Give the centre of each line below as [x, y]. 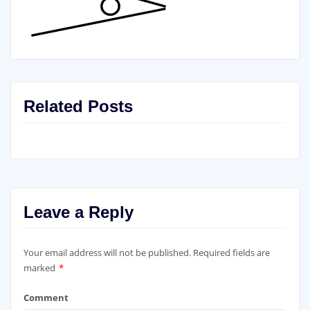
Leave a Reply [78, 212]
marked [40, 268]
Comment [46, 297]
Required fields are [231, 253]
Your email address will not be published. [107, 253]
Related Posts [78, 107]
